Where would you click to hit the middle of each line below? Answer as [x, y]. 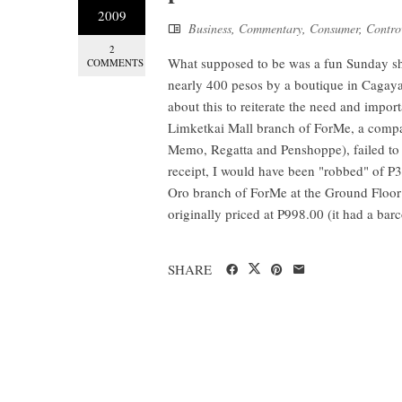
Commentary [271, 28]
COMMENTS [115, 62]
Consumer [334, 28]
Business [210, 28]
